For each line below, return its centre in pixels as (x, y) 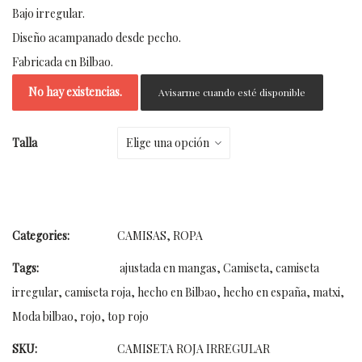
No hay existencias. (75, 92)
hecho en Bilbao (177, 292)
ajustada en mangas (168, 268)
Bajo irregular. (48, 13)
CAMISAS (142, 236)
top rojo (128, 316)
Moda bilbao (43, 316)
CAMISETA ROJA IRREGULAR (194, 349)
